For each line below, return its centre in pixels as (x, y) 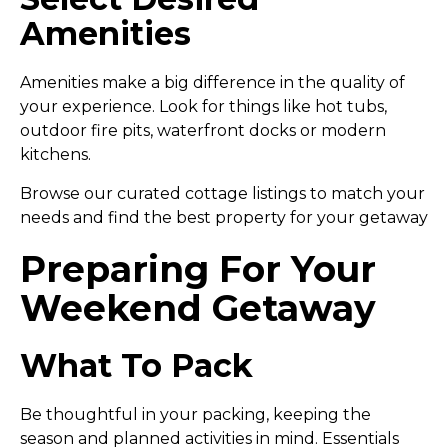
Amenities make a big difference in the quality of (212, 83)
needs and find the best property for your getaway (224, 218)
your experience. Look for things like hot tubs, (203, 107)
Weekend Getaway (198, 308)
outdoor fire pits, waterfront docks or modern (203, 131)
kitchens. (55, 155)
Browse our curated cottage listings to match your (222, 194)
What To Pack (136, 366)
